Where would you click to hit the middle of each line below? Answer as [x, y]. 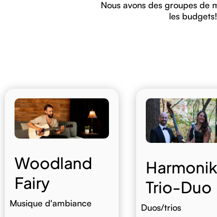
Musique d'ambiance [50, 203]
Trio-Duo [178, 187]
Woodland [53, 163]
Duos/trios [161, 207]
